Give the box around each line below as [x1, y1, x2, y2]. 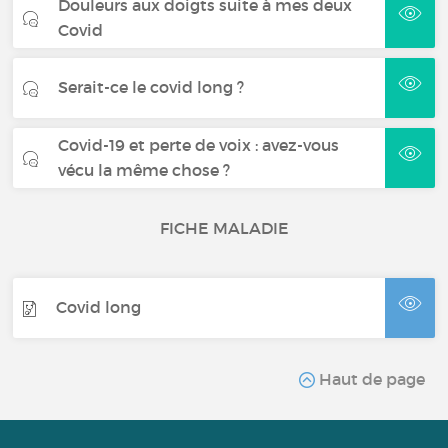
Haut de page [314, 368, 425, 389]
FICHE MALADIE [159, 217, 289, 238]
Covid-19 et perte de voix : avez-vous [58, 134, 340, 155]
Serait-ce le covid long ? [58, 77, 245, 98]
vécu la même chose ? [58, 159, 231, 180]
